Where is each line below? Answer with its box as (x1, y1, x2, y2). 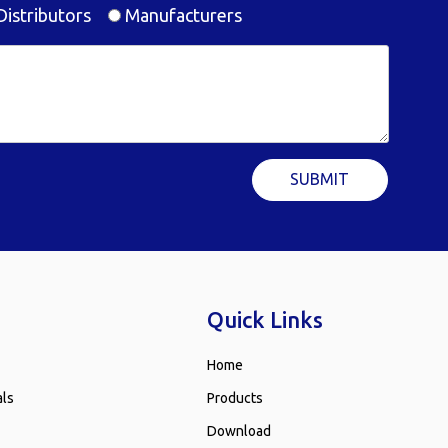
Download (207, 422, 272, 439)
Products (207, 389, 264, 406)
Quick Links (207, 306, 324, 332)
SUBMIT (290, 170, 350, 189)
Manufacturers (120, 4, 242, 25)
